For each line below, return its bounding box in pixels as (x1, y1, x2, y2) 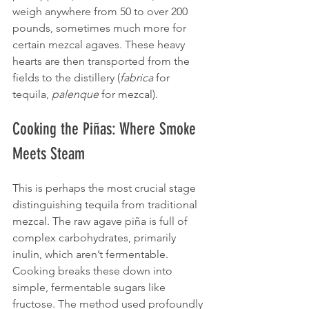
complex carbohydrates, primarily (12, 230, 179, 244)
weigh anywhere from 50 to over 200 (12, 4, 190, 18)
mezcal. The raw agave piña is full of (12, 214, 190, 228)
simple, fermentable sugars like (12, 280, 168, 294)
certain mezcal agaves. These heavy (12, 37, 188, 51)
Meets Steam (12, 143, 85, 163)
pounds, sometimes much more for (12, 21, 189, 34)
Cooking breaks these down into (12, 263, 175, 277)
